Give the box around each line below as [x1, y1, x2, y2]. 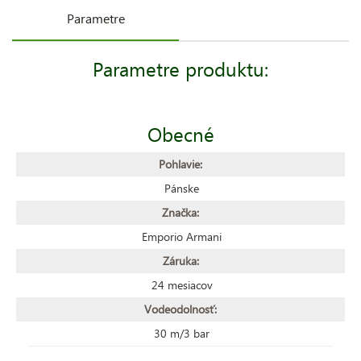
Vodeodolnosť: [144, 301, 217, 317]
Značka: [162, 204, 199, 220]
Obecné [147, 120, 214, 147]
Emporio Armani [142, 228, 222, 244]
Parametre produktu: [93, 55, 268, 81]
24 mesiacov [151, 276, 213, 293]
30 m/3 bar [154, 325, 210, 341]
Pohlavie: [159, 156, 202, 172]
